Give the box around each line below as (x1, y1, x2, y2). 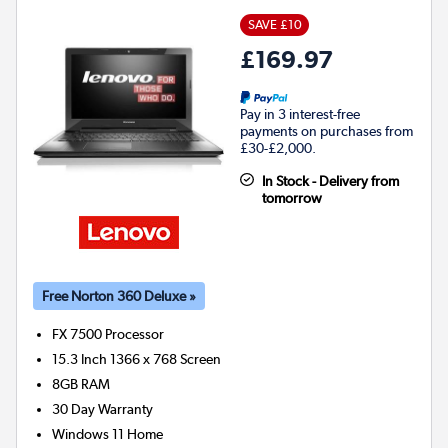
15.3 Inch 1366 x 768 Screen (52, 350, 222, 367)
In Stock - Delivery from (261, 172, 399, 189)
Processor (105, 325, 165, 342)
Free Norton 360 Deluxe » (42, 286, 196, 305)
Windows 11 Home (52, 425, 164, 442)
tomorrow (261, 189, 322, 206)
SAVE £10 (247, 16, 302, 32)
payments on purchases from (240, 122, 413, 139)
